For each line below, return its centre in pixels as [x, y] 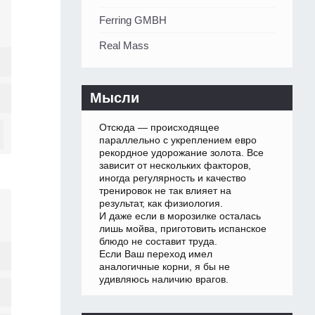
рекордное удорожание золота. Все [181, 153]
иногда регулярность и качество [173, 178]
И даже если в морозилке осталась [180, 216]
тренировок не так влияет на [165, 191]
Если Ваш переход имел [156, 254]
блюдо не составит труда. [158, 242]
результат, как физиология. [161, 204]
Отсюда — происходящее [159, 128]
